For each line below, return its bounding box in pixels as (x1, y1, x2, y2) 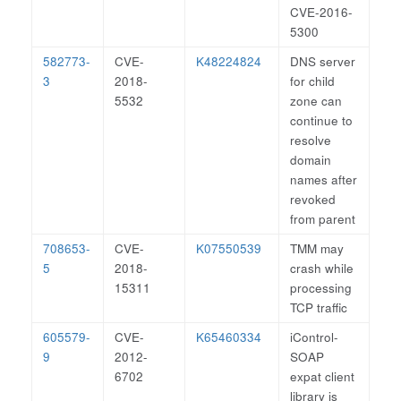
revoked (290, 191, 336, 208)
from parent (290, 210, 355, 227)
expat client (290, 368, 354, 385)
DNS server (290, 53, 355, 70)
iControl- (290, 328, 338, 346)
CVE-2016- (290, 4, 353, 21)
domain (290, 151, 331, 168)
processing (290, 279, 352, 296)
